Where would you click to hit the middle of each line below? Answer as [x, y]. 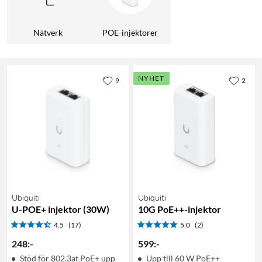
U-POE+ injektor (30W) [61, 209]
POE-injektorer [130, 32]
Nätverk [48, 32]
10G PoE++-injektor [180, 209]
